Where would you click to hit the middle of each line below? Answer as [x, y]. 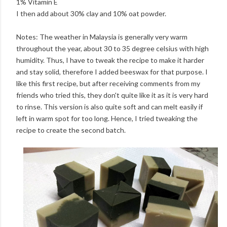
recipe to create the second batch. [71, 130]
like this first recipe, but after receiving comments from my [108, 83]
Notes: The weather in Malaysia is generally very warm [102, 36]
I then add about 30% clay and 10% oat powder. [91, 13]
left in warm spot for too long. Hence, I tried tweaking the [107, 118]
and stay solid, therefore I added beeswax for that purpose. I [112, 71]
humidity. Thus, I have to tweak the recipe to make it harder [110, 60]
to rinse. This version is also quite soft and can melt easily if [109, 106]
